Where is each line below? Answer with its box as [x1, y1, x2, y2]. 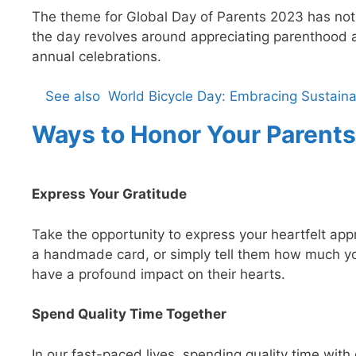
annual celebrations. [32, 48, 161, 64]
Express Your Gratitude [32, 186, 187, 203]
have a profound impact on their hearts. [32, 265, 285, 282]
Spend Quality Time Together [32, 306, 226, 323]
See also [45, 88, 100, 105]
